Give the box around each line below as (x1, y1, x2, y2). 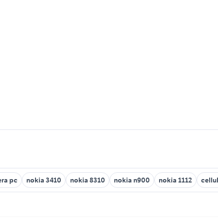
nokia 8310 (70, 176, 105, 184)
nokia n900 (114, 176, 150, 184)
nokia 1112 (159, 176, 192, 184)
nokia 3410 (26, 176, 61, 184)
